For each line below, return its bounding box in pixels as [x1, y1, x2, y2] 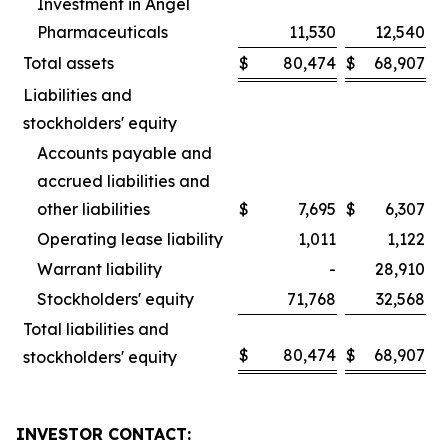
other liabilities [37, 199, 150, 219]
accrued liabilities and [37, 171, 210, 191]
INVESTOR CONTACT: [16, 424, 191, 444]
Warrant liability [37, 259, 162, 279]
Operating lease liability [37, 229, 223, 249]
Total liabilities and [23, 319, 169, 339]
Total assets [23, 53, 114, 73]
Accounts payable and [37, 143, 212, 163]
